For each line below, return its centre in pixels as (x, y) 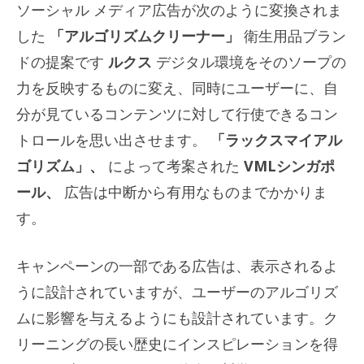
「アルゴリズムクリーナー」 (145, 35)
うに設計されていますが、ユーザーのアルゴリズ (177, 291)
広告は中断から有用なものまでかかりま (194, 191)
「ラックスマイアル (276, 139)
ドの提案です (62, 61)
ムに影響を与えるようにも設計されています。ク (177, 317)
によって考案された (176, 165)
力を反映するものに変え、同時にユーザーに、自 (177, 87)
